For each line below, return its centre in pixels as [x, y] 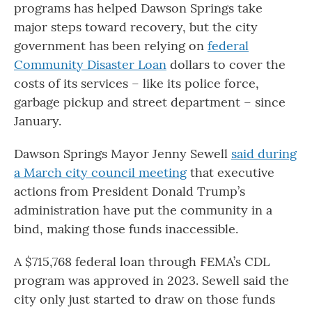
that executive [231, 173]
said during [264, 154]
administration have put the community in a [143, 210]
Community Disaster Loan [90, 65]
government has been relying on [111, 46]
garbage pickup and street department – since [150, 102]
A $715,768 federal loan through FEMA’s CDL [142, 262]
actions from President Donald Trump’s [130, 192]
